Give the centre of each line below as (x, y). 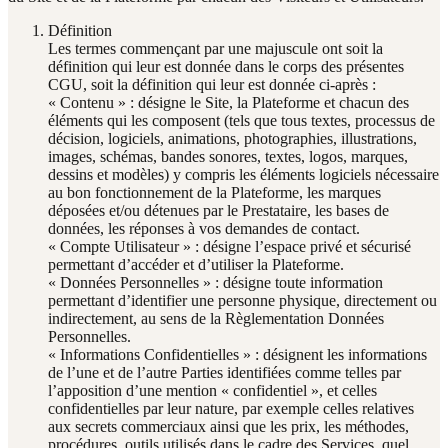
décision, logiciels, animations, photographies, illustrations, (232, 138)
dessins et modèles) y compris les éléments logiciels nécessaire (243, 174)
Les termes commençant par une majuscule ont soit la (215, 48)
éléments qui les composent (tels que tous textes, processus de (241, 120)
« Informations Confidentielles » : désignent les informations (237, 354)
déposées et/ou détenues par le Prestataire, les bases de (218, 210)
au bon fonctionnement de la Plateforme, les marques (214, 192)
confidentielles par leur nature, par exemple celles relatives (231, 408)
